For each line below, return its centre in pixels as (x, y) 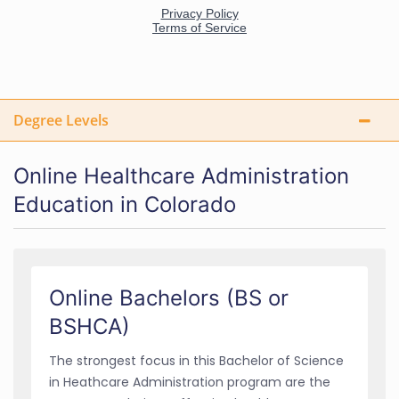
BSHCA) (90, 326)
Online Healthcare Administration (181, 175)
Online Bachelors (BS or (169, 297)
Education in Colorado (125, 204)
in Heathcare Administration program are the (190, 382)
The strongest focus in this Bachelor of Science (196, 360)
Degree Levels (61, 120)
